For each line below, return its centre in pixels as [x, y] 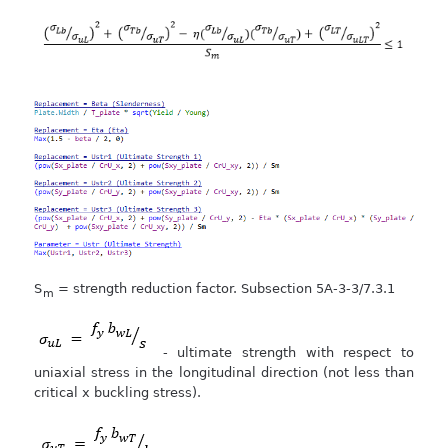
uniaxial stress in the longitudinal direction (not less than [224, 373]
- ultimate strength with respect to [283, 353]
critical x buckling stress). [117, 393]
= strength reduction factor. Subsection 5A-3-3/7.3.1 [224, 289]
